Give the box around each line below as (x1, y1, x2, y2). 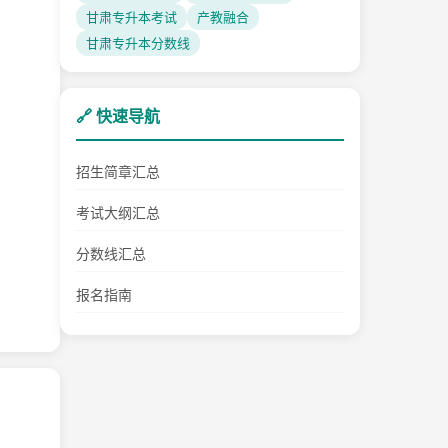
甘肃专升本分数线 (86, 35, 190, 51)
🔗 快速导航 (76, 106, 160, 126)
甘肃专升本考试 (86, 9, 177, 25)
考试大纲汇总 (76, 204, 160, 221)
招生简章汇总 (76, 163, 160, 180)
